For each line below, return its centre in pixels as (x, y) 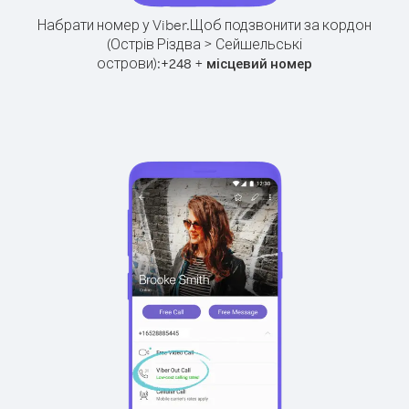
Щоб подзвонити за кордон (281, 25)
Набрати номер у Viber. (114, 25)
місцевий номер (259, 63)
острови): (129, 63)
